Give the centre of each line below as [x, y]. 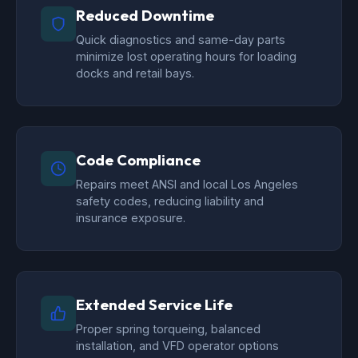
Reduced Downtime [145, 16]
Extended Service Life [154, 305]
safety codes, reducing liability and [170, 201]
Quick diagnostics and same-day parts [181, 40]
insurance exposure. [131, 218]
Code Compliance [138, 161]
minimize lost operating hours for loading [186, 57]
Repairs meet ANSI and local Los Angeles [187, 185]
